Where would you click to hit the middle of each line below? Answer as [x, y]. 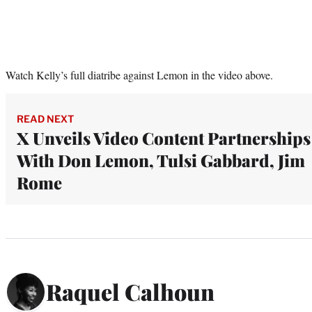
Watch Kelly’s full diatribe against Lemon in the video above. [139, 75]
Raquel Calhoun [130, 292]
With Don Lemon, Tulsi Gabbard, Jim [161, 160]
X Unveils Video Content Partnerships [164, 138]
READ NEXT [45, 118]
